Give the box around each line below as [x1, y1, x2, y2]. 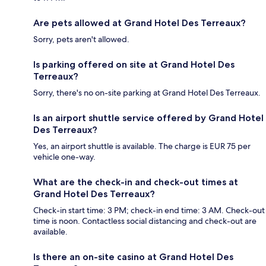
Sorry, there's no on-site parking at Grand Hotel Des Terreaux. [33, 87, 261, 98]
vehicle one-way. [33, 151, 96, 162]
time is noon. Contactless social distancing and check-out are [33, 215, 256, 226]
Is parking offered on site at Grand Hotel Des [33, 58, 235, 70]
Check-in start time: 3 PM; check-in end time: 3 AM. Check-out [33, 204, 265, 216]
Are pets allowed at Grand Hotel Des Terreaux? [33, 17, 246, 28]
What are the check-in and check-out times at [33, 176, 238, 188]
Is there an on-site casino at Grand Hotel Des [33, 251, 233, 262]
